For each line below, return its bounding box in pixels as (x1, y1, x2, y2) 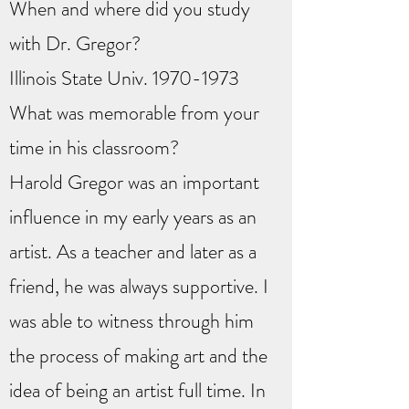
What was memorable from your (9, 99, 259, 127)
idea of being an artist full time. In (9, 376, 266, 404)
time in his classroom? (9, 133, 179, 162)
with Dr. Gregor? (9, 29, 141, 58)
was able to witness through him (9, 307, 254, 335)
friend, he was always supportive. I (9, 272, 268, 300)
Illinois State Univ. (9, 64, 152, 92)
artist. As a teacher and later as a (9, 237, 257, 266)
